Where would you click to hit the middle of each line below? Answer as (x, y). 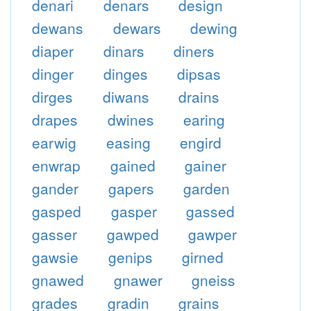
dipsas (199, 74)
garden (207, 188)
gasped (56, 211)
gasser (54, 234)
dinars (124, 51)
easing (128, 142)
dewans (57, 28)
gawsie (55, 257)
